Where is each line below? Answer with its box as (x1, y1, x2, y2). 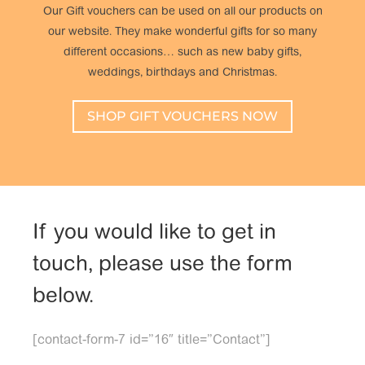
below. (33, 287, 94, 309)
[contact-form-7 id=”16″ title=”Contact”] (33, 334, 270, 348)
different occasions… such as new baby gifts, (64, 46, 301, 59)
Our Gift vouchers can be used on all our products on (42, 6, 323, 18)
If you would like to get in (33, 223, 276, 245)
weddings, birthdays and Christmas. (88, 67, 277, 79)
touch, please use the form (33, 255, 292, 277)
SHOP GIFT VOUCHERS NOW (87, 108, 278, 125)
